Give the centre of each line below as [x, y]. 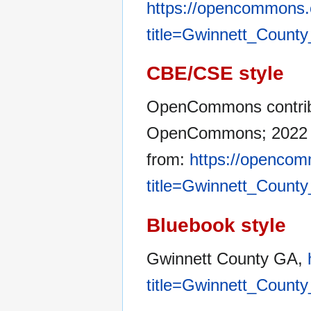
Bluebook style [216, 225]
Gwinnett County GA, [227, 259]
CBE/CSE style [215, 74]
